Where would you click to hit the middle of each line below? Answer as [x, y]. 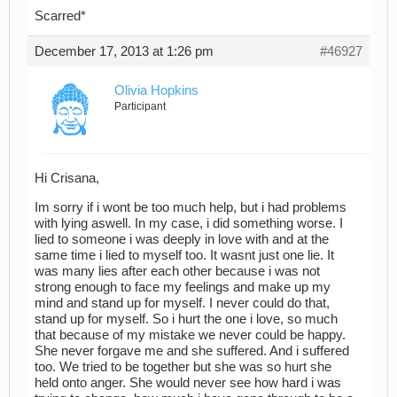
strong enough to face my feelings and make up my [183, 287]
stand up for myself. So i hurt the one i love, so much [186, 319]
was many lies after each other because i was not [177, 271]
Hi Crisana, [67, 179]
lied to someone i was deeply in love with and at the [182, 239]
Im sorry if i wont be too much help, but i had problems [191, 207]
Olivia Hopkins [156, 90]
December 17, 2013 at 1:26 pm [124, 51]
